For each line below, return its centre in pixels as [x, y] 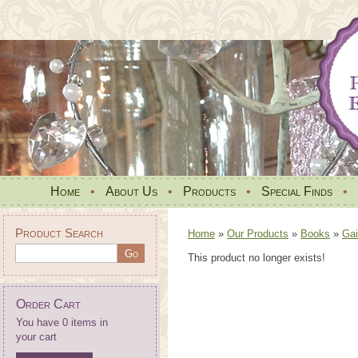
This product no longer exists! [257, 258]
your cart [36, 337]
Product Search [59, 233]
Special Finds [297, 191]
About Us [131, 191]
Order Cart [48, 304]
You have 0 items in [62, 322]
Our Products [258, 234]
